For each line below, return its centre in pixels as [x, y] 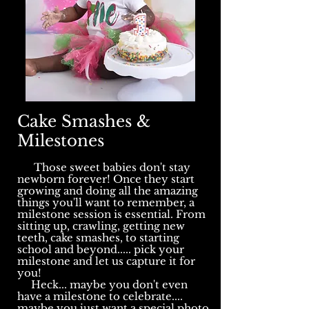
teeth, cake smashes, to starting [98, 238]
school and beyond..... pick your [101, 250]
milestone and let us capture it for [106, 261]
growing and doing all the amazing [108, 191]
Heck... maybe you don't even [109, 285]
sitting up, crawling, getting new [101, 226]
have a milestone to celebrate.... [100, 297]
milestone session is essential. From [111, 215]
